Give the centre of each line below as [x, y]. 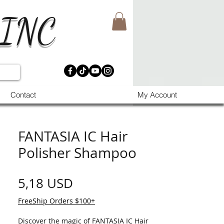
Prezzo [93, 183]
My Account [157, 95]
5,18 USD [45, 183]
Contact [23, 95]
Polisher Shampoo [77, 153]
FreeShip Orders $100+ [56, 201]
